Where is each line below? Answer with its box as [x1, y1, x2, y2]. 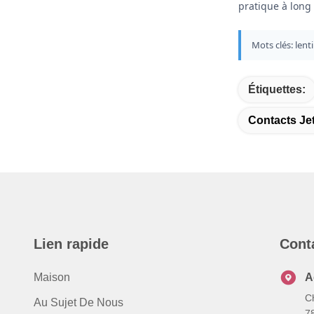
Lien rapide [34, 236, 109, 252]
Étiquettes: [248, 83, 306, 95]
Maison [34, 271, 70, 283]
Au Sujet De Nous [34, 296, 123, 308]
